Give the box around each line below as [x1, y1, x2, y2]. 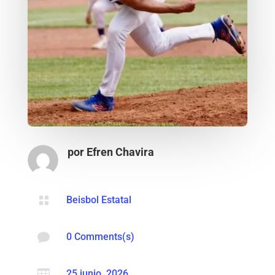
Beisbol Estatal [66, 193, 131, 206]
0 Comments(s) [66, 230, 134, 242]
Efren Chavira [86, 145, 154, 158]
